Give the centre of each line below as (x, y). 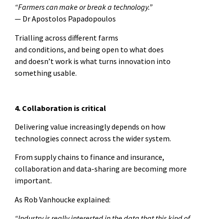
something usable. (46, 73)
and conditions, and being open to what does (89, 49)
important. (33, 181)
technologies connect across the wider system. (93, 139)
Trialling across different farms (66, 37)
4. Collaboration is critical (60, 108)
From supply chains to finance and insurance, (89, 157)
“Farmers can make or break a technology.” (84, 7)
